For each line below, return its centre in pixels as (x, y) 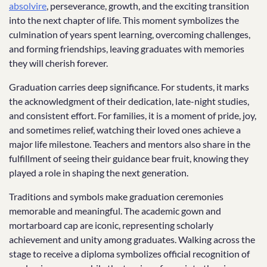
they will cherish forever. (58, 63)
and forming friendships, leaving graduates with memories (127, 49)
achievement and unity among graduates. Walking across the (132, 239)
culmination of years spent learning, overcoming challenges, (130, 34)
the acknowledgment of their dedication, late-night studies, (129, 101)
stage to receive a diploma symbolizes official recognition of (129, 254)
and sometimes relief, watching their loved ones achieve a (125, 130)
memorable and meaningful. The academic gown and (115, 211)
